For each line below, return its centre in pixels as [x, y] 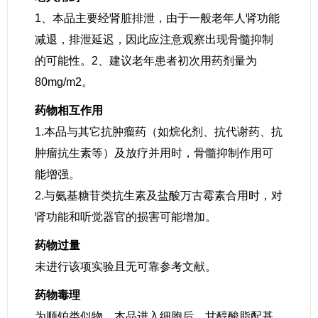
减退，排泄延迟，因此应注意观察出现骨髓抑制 [154, 39]
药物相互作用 [69, 110]
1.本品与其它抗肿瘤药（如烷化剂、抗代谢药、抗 [159, 132]
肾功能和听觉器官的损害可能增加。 [126, 217]
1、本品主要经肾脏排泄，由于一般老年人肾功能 [157, 18]
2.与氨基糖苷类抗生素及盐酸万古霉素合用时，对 [159, 196]
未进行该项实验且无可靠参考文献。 [126, 267]
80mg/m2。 [64, 82]
